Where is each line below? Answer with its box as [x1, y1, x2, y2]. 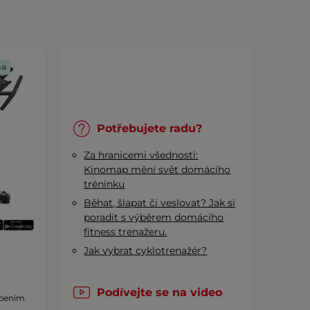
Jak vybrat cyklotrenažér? [84, 244, 208, 257]
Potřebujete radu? [96, 122, 202, 136]
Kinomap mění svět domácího [84, 163, 231, 176]
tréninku [84, 178, 125, 191]
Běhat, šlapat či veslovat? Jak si [84, 197, 236, 210]
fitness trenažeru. [84, 226, 167, 239]
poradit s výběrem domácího [84, 211, 224, 224]
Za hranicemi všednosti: [84, 149, 199, 162]
